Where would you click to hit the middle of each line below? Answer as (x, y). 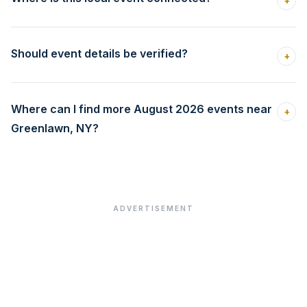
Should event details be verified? (99, 53)
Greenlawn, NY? (55, 128)
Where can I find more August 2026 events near (142, 109)
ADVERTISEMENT (153, 208)
